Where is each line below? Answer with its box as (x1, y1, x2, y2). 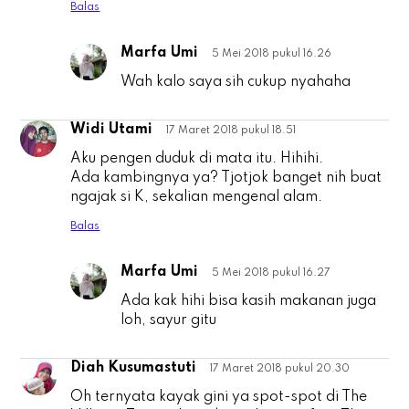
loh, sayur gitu (121, 313, 217, 329)
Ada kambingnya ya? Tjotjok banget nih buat (70, 171, 383, 186)
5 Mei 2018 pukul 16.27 (212, 267, 331, 279)
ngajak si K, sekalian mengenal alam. (70, 190, 323, 205)
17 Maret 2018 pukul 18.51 (166, 125, 297, 137)
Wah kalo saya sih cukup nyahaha (121, 75, 351, 90)
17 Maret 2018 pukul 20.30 (210, 363, 351, 375)
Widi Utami (70, 122, 153, 138)
